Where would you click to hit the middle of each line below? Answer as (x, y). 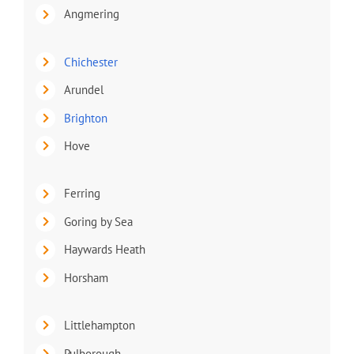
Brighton (85, 118)
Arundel (83, 90)
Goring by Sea (98, 221)
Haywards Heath (104, 250)
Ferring (82, 194)
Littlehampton (99, 326)
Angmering (91, 14)
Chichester (90, 62)
